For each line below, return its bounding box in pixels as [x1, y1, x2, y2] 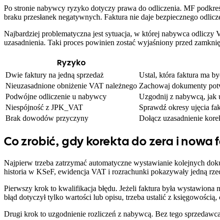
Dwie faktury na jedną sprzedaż [5, 70, 104, 79]
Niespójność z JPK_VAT [5, 103, 83, 111]
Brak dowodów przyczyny [5, 113, 88, 122]
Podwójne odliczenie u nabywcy [5, 92, 107, 101]
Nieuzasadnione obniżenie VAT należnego [5, 81, 137, 90]
